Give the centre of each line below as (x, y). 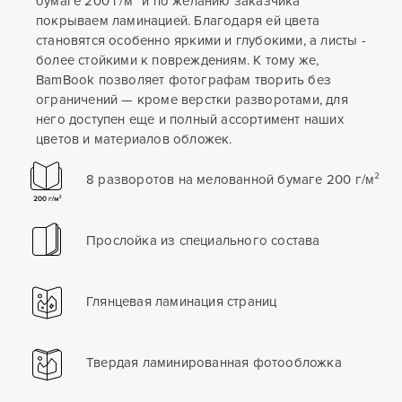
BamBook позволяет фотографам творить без (184, 79)
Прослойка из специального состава (203, 240)
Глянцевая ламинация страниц (182, 301)
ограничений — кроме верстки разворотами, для (192, 99)
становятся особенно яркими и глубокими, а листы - (201, 40)
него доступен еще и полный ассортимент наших (190, 119)
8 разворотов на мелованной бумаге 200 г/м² (233, 179)
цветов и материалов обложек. (134, 139)
